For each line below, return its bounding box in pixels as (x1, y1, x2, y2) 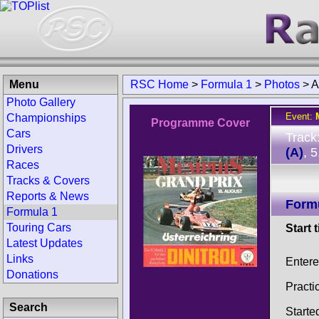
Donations (6, 268, 58, 281)
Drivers (6, 143, 43, 155)
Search (9, 301, 48, 313)
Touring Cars (6, 221, 71, 234)
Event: (286, 111, 315, 122)
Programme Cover (150, 117, 250, 129)
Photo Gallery (6, 96, 75, 108)
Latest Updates (6, 237, 83, 249)
